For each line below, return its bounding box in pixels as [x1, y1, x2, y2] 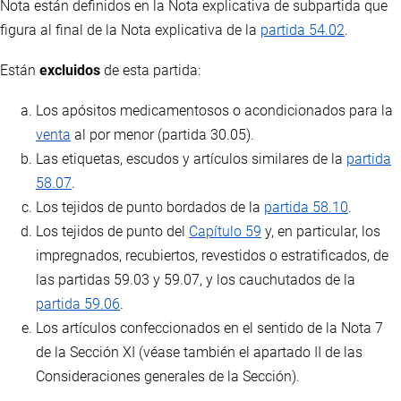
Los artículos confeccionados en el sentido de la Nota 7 [36, 320, 383, 337]
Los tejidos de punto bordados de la [36, 199, 264, 217]
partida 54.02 [260, 21, 345, 39]
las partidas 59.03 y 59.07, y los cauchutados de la [36, 271, 355, 289]
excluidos [39, 62, 100, 80]
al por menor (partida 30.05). [71, 126, 254, 144]
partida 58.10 [264, 199, 348, 217]
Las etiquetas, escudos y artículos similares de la [36, 150, 346, 168]
